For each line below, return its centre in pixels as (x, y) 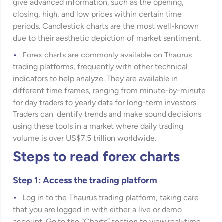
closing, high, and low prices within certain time (98, 15)
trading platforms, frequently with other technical (101, 67)
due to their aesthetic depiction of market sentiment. (107, 39)
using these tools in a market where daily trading (98, 127)
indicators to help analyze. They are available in (96, 79)
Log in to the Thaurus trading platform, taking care (111, 198)
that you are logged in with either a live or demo (98, 210)
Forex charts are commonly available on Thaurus (107, 55)
